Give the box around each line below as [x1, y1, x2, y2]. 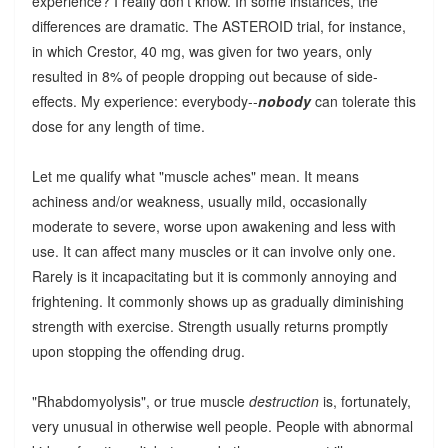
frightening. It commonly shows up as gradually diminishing [31, 290, 404, 311]
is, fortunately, [318, 390, 411, 411]
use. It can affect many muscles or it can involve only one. [31, 240, 396, 261]
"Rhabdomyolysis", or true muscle [31, 390, 249, 411]
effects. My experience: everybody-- [31, 90, 258, 111]
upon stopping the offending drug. [31, 340, 245, 361]
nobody [257, 90, 311, 111]
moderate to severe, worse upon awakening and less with [31, 215, 396, 236]
